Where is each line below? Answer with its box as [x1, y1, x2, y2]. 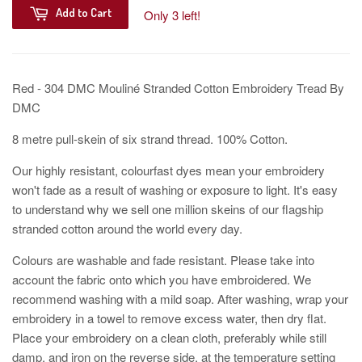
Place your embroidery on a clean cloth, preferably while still [12, 329, 326, 347]
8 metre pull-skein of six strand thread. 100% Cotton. [12, 130, 288, 148]
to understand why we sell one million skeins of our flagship [12, 200, 323, 218]
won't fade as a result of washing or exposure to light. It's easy [12, 181, 338, 199]
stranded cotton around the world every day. [12, 220, 242, 238]
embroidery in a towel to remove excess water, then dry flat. [12, 309, 326, 327]
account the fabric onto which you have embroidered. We [12, 271, 311, 288]
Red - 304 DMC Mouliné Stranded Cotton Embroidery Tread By [12, 79, 344, 97]
